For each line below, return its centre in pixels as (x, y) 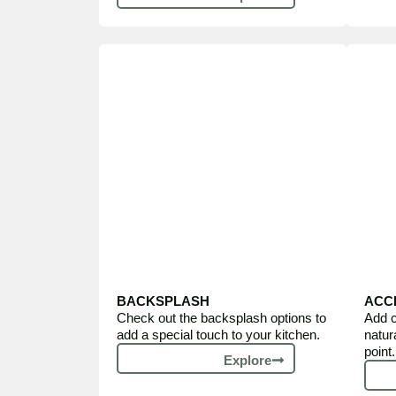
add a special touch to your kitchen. (218, 335)
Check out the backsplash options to (221, 318)
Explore (247, 360)
